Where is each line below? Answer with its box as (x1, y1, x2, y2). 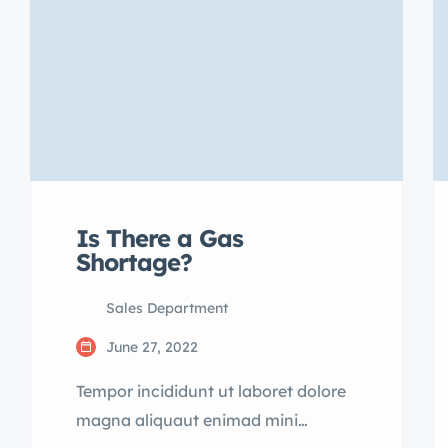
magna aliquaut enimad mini (76, 409, 298, 430)
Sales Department (106, 298, 228, 317)
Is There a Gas (76, 222, 243, 253)
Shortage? (76, 246, 192, 277)
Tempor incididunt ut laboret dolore (76, 380, 346, 401)
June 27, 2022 (106, 337, 198, 356)
